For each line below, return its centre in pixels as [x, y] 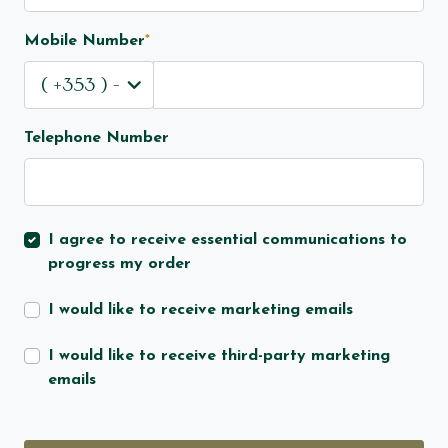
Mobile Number [84, 41]
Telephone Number [96, 138]
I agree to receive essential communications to [227, 240]
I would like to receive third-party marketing [219, 356]
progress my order [119, 264]
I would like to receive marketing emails [200, 310]
